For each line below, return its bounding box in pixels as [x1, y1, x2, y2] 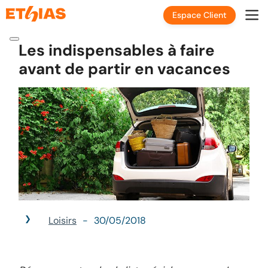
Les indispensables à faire [19, 40, 215, 61]
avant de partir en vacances [19, 59, 230, 80]
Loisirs [48, 214, 77, 227]
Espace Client [172, 9, 227, 20]
